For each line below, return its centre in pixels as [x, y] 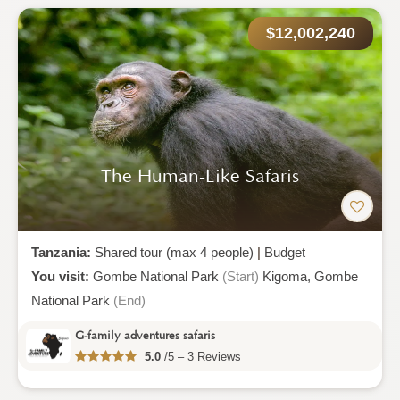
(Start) [241, 276]
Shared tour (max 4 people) [174, 252]
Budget [285, 252]
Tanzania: [63, 252]
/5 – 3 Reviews [201, 356]
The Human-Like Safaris [200, 176]
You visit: [62, 276]
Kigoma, [288, 276]
